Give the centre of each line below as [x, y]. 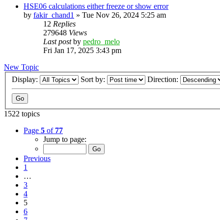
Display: [26, 80]
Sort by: [94, 80]
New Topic [21, 67]
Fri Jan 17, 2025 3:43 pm [82, 50]
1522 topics [22, 114]
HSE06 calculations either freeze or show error [96, 6]
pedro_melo [101, 41]
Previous [37, 159]
